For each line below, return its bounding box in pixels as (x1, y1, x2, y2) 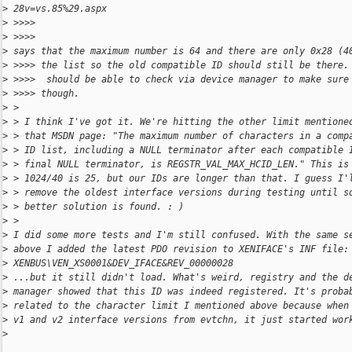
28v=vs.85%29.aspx (8, 3, 107, 15)
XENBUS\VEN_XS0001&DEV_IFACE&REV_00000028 (8, 258, 233, 269)
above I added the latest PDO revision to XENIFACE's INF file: (8, 244, 349, 255)
